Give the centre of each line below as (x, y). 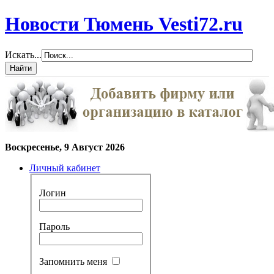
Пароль (54, 227)
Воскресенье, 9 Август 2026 (65, 147)
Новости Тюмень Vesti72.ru (124, 24)
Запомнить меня (73, 262)
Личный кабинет (65, 168)
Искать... (23, 54)
